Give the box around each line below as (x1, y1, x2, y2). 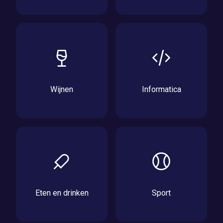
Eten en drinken (35, 188, 89, 198)
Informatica (141, 84, 181, 94)
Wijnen (50, 84, 73, 94)
